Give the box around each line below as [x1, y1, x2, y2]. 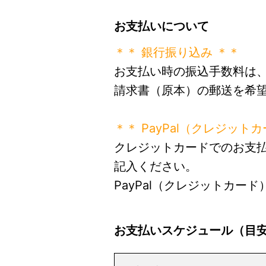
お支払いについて [114, 19, 209, 33]
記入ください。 [114, 159, 197, 173]
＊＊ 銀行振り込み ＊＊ [114, 45, 240, 59]
